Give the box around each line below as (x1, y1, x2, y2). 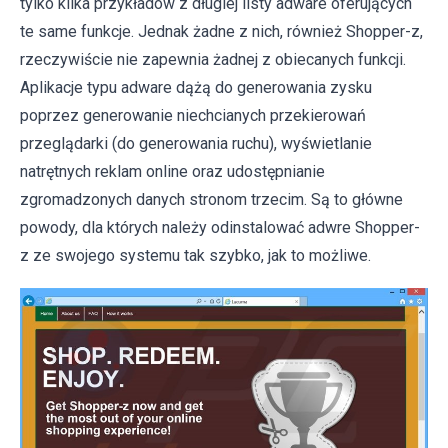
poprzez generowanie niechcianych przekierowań (20, 106, 366, 125)
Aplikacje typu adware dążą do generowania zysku (20, 78, 372, 97)
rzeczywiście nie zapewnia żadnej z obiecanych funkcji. (20, 50, 406, 69)
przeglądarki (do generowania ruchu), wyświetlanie (20, 134, 372, 153)
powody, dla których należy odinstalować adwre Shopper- (20, 218, 420, 237)
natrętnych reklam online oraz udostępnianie (20, 162, 325, 181)
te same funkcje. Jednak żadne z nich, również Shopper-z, (20, 22, 423, 41)
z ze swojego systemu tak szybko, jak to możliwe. (20, 246, 371, 265)
